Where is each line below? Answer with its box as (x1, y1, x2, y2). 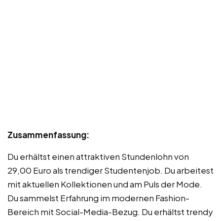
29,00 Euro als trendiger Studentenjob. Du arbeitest (7, 164, 214, 176)
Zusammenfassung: (7, 129, 89, 140)
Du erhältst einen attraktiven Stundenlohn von (7, 150, 189, 162)
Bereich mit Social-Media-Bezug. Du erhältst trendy (7, 206, 213, 217)
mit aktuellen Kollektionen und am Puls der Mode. (7, 178, 202, 189)
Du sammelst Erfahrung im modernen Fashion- (7, 192, 189, 203)
